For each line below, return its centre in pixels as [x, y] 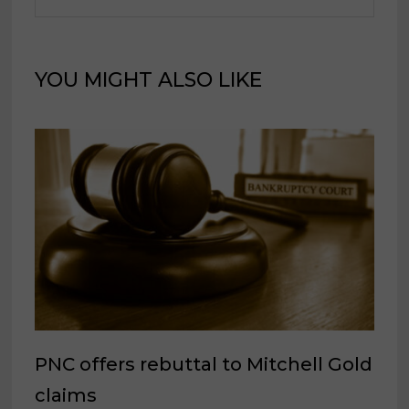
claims [66, 395]
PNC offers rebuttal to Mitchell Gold [204, 364]
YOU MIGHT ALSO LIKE [149, 79]
